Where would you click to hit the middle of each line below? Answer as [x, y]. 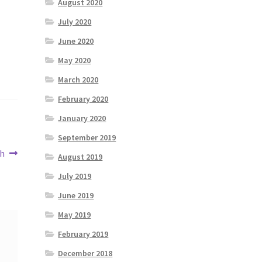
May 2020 [75, 60]
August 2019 [80, 156]
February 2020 [83, 99]
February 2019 [83, 234]
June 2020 [76, 41]
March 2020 [78, 79]
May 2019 [75, 214]
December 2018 [85, 253]
